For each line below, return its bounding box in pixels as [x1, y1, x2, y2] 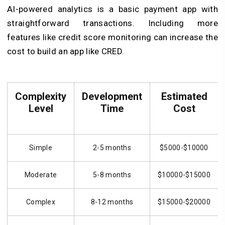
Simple [29, 144, 52, 152]
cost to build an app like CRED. [7, 46, 125, 57]
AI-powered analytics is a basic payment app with [7, 4, 218, 15]
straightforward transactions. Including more [7, 18, 218, 29]
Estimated [161, 90, 207, 103]
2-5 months [93, 144, 131, 152]
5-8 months [93, 171, 131, 179]
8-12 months [90, 198, 134, 206]
